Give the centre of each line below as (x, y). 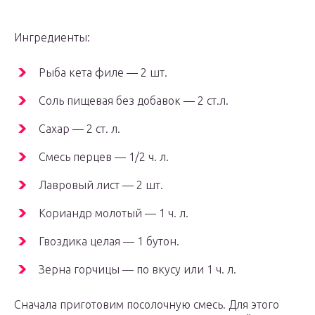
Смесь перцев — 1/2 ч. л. (104, 157)
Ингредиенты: (52, 38)
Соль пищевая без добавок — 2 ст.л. (134, 101)
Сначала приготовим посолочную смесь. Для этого (147, 305)
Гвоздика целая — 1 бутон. (109, 242)
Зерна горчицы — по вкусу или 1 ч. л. (137, 270)
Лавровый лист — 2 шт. (101, 185)
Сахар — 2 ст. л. (79, 129)
